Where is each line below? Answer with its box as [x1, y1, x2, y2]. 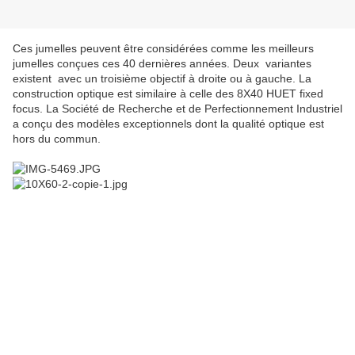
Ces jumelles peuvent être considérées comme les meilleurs [13, 42, 314, 55]
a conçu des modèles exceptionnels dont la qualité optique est [13, 117, 324, 131]
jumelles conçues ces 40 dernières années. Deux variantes [13, 57, 311, 71]
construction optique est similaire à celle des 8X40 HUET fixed [13, 87, 323, 101]
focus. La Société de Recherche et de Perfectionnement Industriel [13, 102, 342, 116]
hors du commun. [13, 132, 104, 146]
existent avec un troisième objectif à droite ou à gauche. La [13, 72, 311, 86]
